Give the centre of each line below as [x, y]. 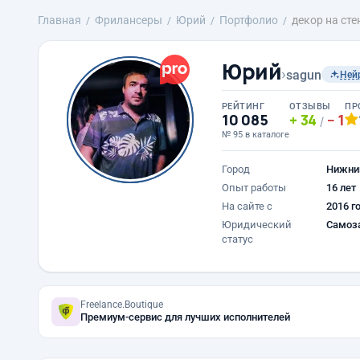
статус [237, 239]
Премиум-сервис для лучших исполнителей [185, 317]
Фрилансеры [129, 20]
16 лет [341, 188]
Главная [59, 20]
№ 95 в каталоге [256, 135]
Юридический [257, 225]
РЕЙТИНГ [243, 106]
